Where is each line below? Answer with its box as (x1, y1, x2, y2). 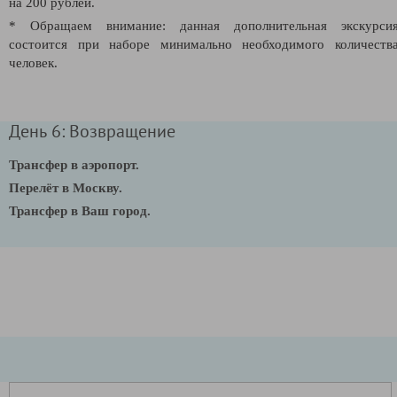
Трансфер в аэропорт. (9, 157, 139, 172)
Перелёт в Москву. (9, 180, 122, 195)
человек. (9, 55, 58, 70)
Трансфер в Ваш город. (9, 203, 151, 218)
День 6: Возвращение (9, 119, 175, 142)
